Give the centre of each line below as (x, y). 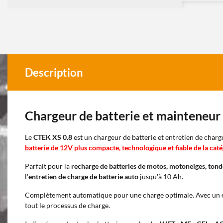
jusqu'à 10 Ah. (161, 176)
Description (54, 72)
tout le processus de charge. (67, 205)
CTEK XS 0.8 (53, 137)
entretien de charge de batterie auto (83, 176)
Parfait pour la (48, 166)
